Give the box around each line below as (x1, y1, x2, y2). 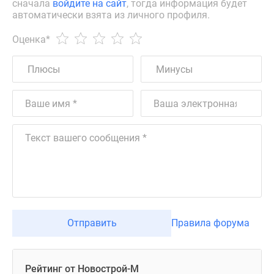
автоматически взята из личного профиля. (12, 9, 210, 21)
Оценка (12, 33, 46, 45)
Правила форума (171, 217, 250, 229)
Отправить (67, 217, 117, 229)
